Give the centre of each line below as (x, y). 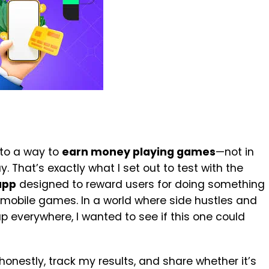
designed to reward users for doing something (141, 184)
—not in (235, 152)
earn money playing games (139, 152)
